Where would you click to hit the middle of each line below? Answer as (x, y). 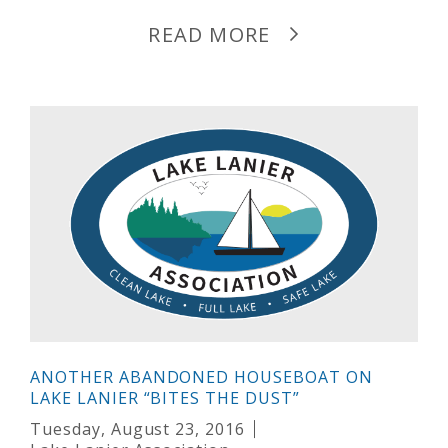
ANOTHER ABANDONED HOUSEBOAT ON (201, 376)
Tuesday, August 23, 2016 (138, 428)
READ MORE (209, 34)
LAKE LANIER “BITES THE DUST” (165, 397)
